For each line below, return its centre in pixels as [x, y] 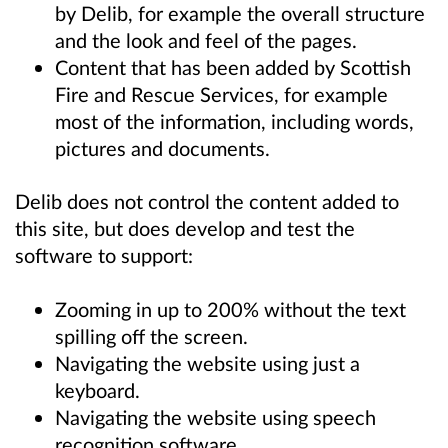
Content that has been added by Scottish [233, 67]
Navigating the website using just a [207, 362]
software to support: [104, 255]
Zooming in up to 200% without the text [230, 308]
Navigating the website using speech [215, 416]
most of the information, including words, [234, 121]
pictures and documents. [162, 148]
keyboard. [97, 389]
